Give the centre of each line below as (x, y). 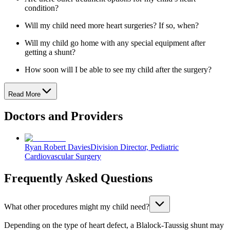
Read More (24, 94)
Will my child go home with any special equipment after (115, 43)
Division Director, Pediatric (135, 147)
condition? (42, 8)
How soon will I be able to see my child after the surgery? (118, 69)
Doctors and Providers (63, 116)
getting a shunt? (50, 52)
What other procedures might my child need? (77, 207)
